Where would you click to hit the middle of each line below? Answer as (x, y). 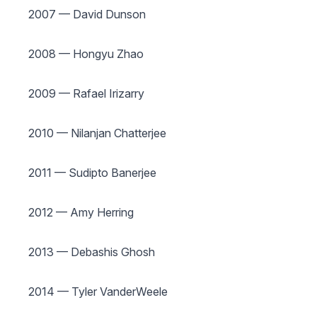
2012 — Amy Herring (81, 212)
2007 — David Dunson (87, 14)
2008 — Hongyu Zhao (86, 54)
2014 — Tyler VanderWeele (98, 292)
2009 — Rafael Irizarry (86, 93)
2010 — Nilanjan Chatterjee (97, 133)
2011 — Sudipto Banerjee (92, 173)
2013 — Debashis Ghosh (92, 252)
